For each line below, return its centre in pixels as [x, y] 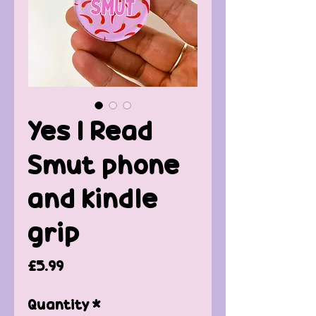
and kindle [93, 198]
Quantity [59, 304]
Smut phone [104, 164]
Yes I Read [91, 130]
